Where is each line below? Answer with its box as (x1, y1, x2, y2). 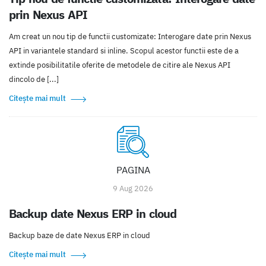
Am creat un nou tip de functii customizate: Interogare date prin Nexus (9, 31, 251, 42)
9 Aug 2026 (113, 183, 153, 194)
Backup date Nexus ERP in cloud (9, 205, 177, 221)
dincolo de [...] (9, 74, 59, 84)
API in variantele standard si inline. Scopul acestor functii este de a (9, 45, 239, 56)
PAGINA (116, 163, 150, 176)
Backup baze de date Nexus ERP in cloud (9, 230, 150, 240)
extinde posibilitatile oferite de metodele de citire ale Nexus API (9, 59, 230, 70)
